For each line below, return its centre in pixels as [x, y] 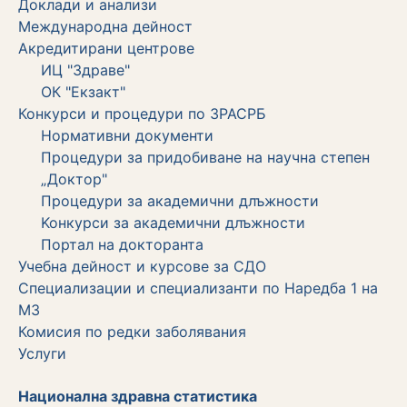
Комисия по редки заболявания [132, 331]
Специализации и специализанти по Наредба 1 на [198, 288]
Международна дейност [105, 26]
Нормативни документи [127, 135]
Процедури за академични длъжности [180, 200]
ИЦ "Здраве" [85, 69]
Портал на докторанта [122, 244]
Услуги [42, 353]
